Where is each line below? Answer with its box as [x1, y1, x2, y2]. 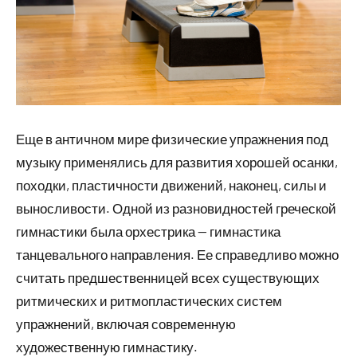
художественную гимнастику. [16, 338, 198, 355]
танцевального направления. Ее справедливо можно [16, 245, 339, 262]
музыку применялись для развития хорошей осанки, [16, 153, 338, 170]
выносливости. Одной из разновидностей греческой [16, 199, 336, 216]
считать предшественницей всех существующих [16, 269, 320, 285]
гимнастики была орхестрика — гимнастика [16, 222, 280, 239]
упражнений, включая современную [16, 315, 236, 331]
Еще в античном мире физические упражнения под [16, 130, 328, 147]
